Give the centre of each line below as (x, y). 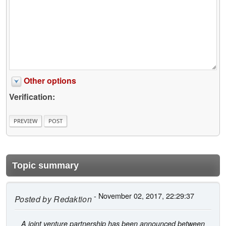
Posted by (33, 199)
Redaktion (72, 199)
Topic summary (45, 165)
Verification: (32, 97)
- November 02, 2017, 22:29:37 (143, 195)
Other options (50, 81)
